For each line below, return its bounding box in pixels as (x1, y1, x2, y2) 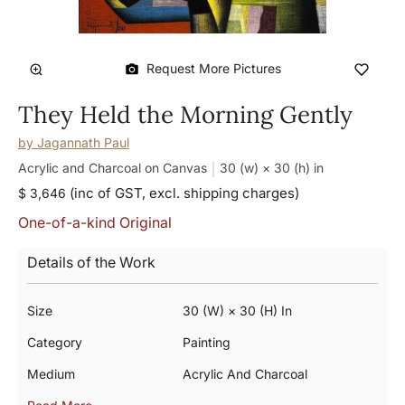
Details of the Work (27, 253, 155, 271)
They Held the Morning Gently (18, 99, 353, 129)
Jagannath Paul (37, 135, 129, 150)
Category (27, 334, 82, 350)
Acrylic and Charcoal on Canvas (18, 160, 207, 175)
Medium (27, 366, 75, 381)
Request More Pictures (146, 61, 281, 76)
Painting (182, 334, 231, 350)
